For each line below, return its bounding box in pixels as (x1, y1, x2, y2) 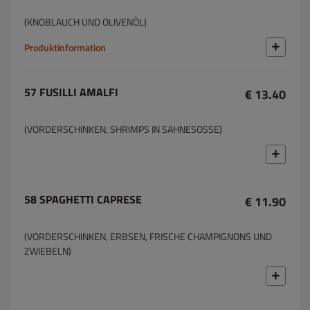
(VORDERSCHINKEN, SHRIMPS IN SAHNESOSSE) (24, 122, 222, 136)
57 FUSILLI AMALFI (24, 84, 118, 100)
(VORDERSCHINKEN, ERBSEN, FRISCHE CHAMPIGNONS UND (24, 229, 272, 244)
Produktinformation (24, 39, 106, 55)
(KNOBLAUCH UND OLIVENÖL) (24, 15, 147, 29)
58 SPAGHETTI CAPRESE (24, 191, 142, 208)
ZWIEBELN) (24, 244, 71, 258)
